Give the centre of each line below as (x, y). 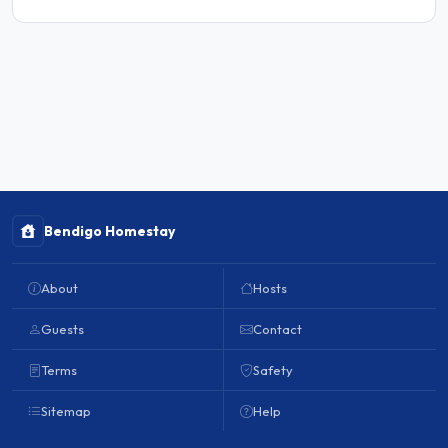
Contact (277, 329)
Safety (273, 370)
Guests (62, 329)
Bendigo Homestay (109, 231)
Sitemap (66, 411)
